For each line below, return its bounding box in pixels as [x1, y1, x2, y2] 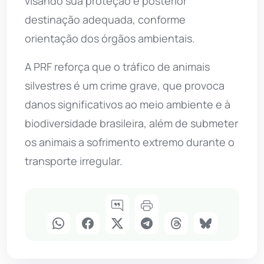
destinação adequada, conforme [25, 12, 186, 27]
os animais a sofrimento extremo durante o [25, 135, 235, 150]
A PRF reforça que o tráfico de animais [25, 60, 210, 74]
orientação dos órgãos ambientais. [25, 31, 195, 46]
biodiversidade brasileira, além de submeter [25, 116, 238, 131]
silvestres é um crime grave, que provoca [25, 78, 225, 93]
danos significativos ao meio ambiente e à [25, 97, 230, 112]
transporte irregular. [25, 154, 123, 169]
